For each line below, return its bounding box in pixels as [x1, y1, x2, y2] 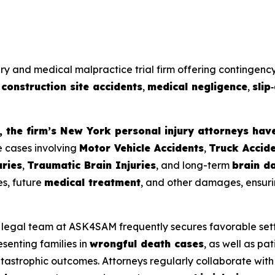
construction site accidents [1, 80, 142, 93]
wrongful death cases [90, 238, 204, 250]
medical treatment [44, 176, 141, 189]
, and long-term [156, 159, 232, 172]
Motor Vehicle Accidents [79, 142, 204, 155]
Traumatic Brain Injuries [27, 159, 156, 172]
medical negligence [147, 80, 247, 93]
